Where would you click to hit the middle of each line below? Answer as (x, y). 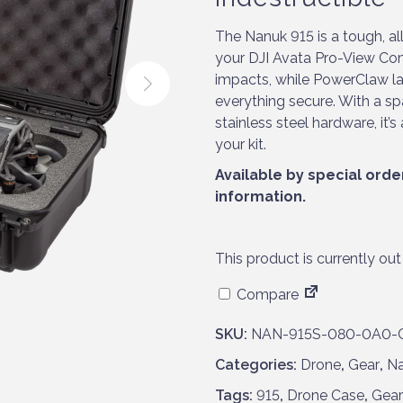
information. (262, 196)
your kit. (241, 144)
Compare (266, 294)
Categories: (258, 364)
